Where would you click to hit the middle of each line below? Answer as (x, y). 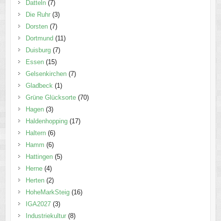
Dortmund (39, 38)
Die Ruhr (38, 15)
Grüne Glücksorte (51, 98)
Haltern (36, 133)
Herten (35, 181)
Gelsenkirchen (46, 74)
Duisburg (38, 50)
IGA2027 (38, 204)
